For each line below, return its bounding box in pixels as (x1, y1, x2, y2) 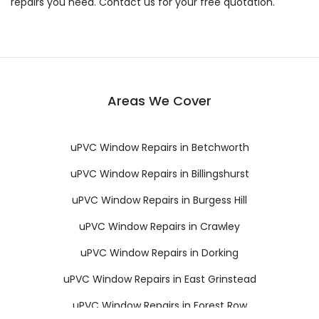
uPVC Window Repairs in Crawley (79, 219, 240, 234)
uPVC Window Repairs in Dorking (80, 246, 239, 260)
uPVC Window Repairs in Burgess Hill (72, 193, 247, 207)
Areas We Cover (108, 92, 211, 110)
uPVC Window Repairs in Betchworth (70, 140, 249, 155)
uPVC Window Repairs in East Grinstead (63, 272, 256, 286)
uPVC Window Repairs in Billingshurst (70, 167, 249, 181)
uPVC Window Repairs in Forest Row (72, 298, 247, 313)
